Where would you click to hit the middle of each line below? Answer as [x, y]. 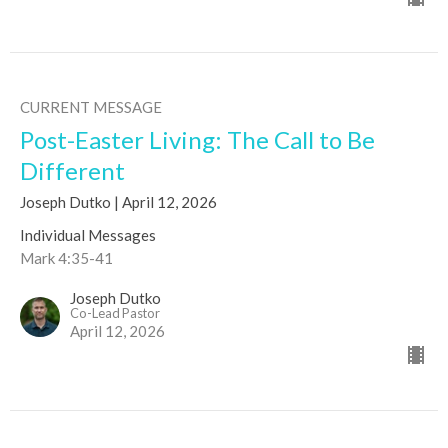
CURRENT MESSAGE [91, 107]
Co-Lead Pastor [115, 313]
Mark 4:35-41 [66, 258]
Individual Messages [88, 235]
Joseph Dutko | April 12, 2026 [118, 202]
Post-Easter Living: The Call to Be [197, 140]
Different [72, 171]
